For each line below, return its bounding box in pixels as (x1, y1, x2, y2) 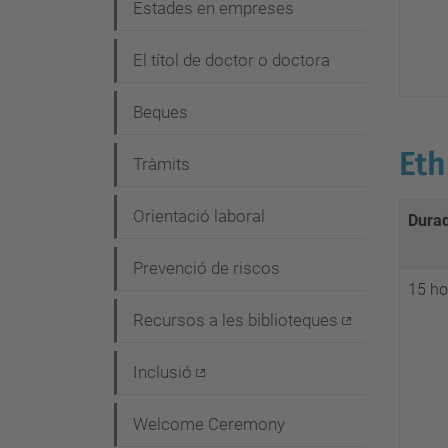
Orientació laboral (133, 206, 265, 226)
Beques (133, 102, 188, 122)
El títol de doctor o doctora (133, 50, 330, 70)
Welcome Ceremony (133, 414, 285, 434)
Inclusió (133, 362, 192, 382)
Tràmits (133, 154, 190, 174)
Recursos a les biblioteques (133, 310, 338, 330)
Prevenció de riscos (133, 258, 280, 278)
